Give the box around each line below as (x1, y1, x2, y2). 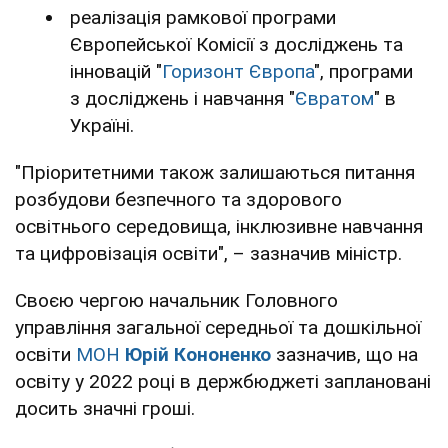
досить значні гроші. (15, 396, 195, 420)
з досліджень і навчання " (70, 86, 295, 110)
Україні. (70, 113, 134, 137)
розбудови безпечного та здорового (15, 187, 342, 211)
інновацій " (70, 59, 162, 83)
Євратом (295, 86, 374, 110)
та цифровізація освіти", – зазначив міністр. (15, 241, 402, 265)
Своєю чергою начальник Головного (15, 288, 338, 312)
